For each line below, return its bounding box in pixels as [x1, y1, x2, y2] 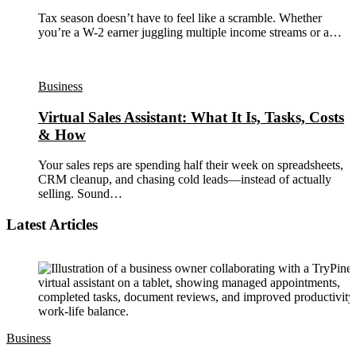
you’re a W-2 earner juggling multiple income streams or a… [38, 25, 342, 39]
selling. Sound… [38, 187, 122, 201]
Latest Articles [6, 216, 98, 234]
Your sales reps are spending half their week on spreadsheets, [38, 158, 343, 172]
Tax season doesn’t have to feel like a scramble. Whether [38, 10, 322, 25]
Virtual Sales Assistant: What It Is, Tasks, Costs [38, 108, 344, 126]
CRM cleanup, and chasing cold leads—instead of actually [38, 172, 331, 187]
